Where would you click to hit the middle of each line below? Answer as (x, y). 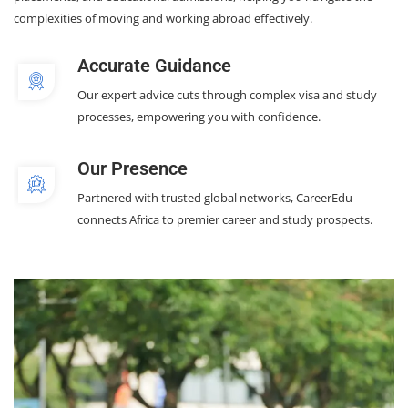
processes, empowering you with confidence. (199, 116)
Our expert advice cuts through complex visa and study (227, 94)
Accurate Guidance (154, 65)
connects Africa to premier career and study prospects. (225, 219)
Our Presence (133, 168)
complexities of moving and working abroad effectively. (163, 18)
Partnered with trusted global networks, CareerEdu (215, 197)
